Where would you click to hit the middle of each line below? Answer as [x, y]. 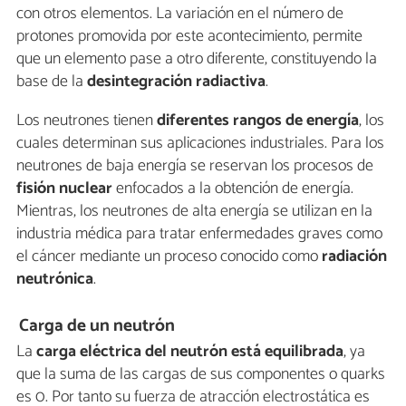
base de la [52, 81]
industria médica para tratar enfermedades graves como [199, 233]
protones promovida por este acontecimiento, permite [189, 36]
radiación [354, 256]
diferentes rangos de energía [258, 120]
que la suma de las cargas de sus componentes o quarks [201, 375]
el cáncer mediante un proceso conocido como [169, 256]
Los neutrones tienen [87, 120]
